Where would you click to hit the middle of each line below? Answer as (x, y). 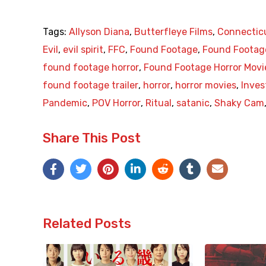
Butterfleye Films (173, 32)
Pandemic (65, 103)
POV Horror (116, 103)
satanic (193, 103)
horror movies (206, 85)
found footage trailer (91, 85)
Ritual (159, 103)
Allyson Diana (99, 32)
